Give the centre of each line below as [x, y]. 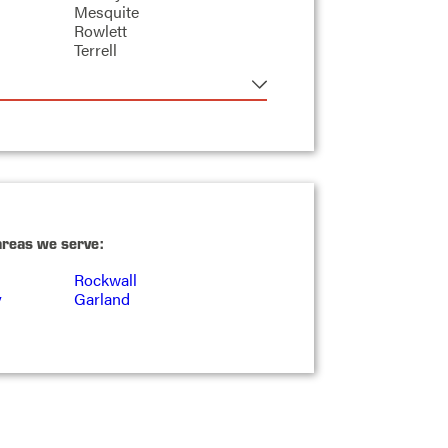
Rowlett [100, 31]
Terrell [95, 50]
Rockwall [105, 279]
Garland [101, 298]
